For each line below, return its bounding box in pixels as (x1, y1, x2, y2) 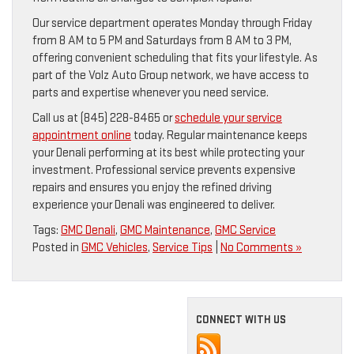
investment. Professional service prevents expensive (32, 163, 296, 179)
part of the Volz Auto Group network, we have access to (32, 68, 309, 84)
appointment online (32, 128, 131, 144)
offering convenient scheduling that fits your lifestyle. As (32, 51, 318, 66)
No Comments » (220, 240, 302, 256)
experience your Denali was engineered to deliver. (32, 198, 275, 213)
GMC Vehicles (81, 240, 148, 256)
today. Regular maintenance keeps (131, 128, 307, 144)
